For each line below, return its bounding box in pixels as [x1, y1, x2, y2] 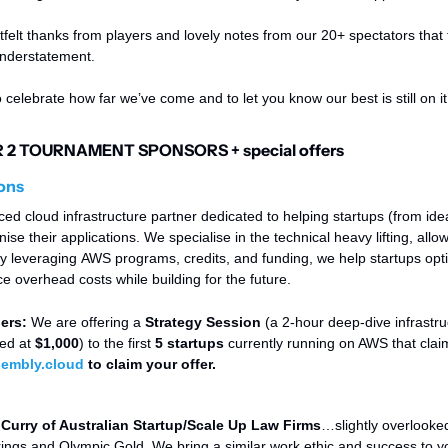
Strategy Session [145, 314, 261, 331]
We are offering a [31, 314, 145, 331]
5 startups [155, 335, 224, 352]
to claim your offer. [84, 356, 220, 373]
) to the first [79, 335, 155, 352]
